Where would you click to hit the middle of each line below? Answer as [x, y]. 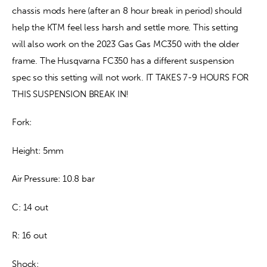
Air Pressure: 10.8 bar [53, 179]
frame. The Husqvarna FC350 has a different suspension [124, 60]
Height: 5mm [38, 150]
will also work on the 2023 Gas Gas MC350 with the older [127, 44]
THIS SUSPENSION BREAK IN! [71, 94]
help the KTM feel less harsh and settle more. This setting [127, 27]
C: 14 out [30, 207]
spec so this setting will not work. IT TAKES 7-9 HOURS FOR [132, 77]
